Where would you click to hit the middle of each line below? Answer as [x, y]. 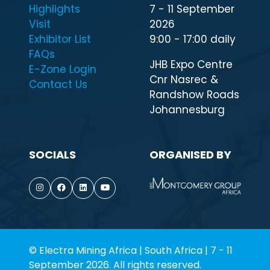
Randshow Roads [194, 94]
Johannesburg [187, 109]
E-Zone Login [63, 69]
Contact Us [58, 84]
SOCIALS [52, 154]
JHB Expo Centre [191, 64]
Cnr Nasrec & [184, 79]
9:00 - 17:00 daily [193, 39]
